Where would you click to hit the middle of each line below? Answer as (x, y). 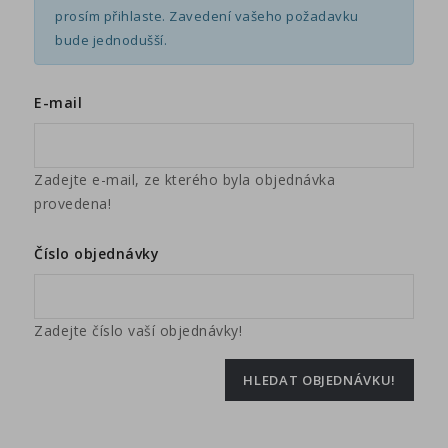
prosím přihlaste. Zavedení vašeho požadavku (207, 16)
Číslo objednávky (97, 254)
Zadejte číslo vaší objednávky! (138, 331)
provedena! (73, 204)
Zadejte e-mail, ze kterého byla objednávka (185, 180)
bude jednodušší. (111, 40)
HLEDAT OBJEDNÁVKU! (319, 380)
